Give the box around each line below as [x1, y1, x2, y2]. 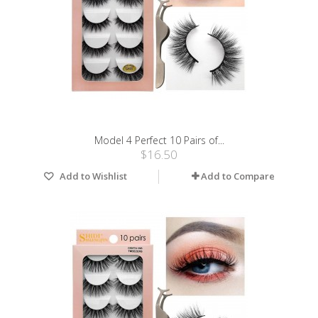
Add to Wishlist [57, 170, 127, 183]
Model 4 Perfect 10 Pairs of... [94, 133, 224, 148]
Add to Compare [201, 170, 275, 183]
